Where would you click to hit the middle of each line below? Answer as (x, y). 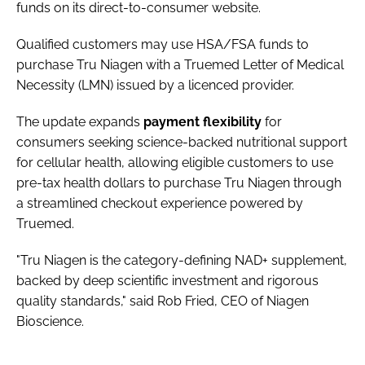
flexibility (232, 121)
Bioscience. (50, 321)
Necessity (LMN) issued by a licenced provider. (155, 85)
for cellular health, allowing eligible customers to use (175, 162)
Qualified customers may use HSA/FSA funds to (163, 44)
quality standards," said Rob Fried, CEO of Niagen (163, 301)
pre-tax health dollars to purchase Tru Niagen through (179, 182)
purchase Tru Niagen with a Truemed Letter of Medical (180, 64)
